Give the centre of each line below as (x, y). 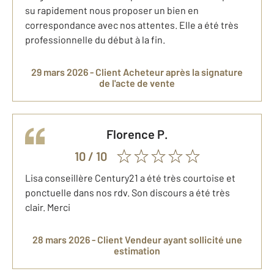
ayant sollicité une (202, 240)
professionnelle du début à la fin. (95, 40)
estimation (137, 251)
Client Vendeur (129, 240)
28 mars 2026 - (65, 240)
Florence (134, 134)
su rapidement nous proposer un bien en (112, 10)
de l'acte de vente (137, 83)
